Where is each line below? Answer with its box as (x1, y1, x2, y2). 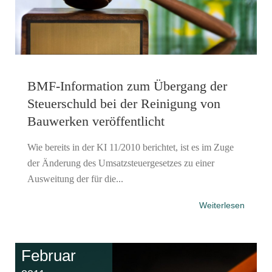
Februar (21, 246, 76, 265)
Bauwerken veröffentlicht (27, 113, 165, 129)
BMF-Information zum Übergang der (27, 78, 227, 93)
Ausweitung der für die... (27, 173, 123, 184)
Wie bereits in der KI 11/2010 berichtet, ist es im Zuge (27, 141, 234, 152)
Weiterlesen (199, 200, 245, 210)
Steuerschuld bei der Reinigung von (27, 95, 220, 111)
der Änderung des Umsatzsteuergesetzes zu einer (27, 157, 214, 168)
